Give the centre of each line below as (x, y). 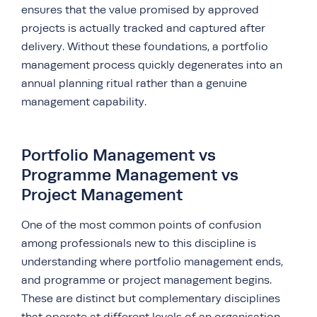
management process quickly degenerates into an (152, 65)
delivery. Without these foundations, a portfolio (145, 46)
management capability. (84, 102)
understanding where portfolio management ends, (152, 261)
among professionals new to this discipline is (139, 243)
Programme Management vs (130, 174)
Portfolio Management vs (119, 155)
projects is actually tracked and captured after (143, 28)
